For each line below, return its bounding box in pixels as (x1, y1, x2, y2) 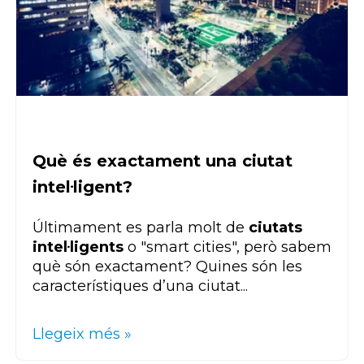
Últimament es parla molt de (32, 219, 249, 237)
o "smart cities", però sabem (123, 238, 331, 257)
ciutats (249, 219, 302, 237)
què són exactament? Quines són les (32, 258, 302, 276)
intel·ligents (32, 238, 123, 257)
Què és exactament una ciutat (32, 151, 292, 171)
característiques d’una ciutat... (32, 277, 248, 296)
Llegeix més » (32, 325, 132, 344)
